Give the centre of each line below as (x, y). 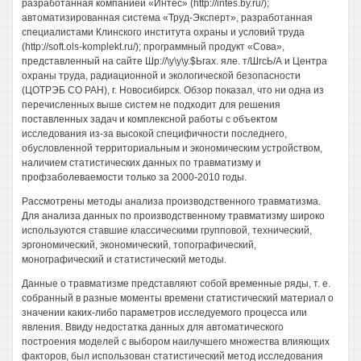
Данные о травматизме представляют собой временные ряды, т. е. (176, 284)
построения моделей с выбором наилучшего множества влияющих (176, 342)
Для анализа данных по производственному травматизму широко (173, 216)
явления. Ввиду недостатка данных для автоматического (153, 327)
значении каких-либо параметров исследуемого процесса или (164, 313)
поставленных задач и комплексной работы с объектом (149, 119)
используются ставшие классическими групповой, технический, (167, 230)
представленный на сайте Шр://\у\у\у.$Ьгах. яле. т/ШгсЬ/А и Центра (174, 61)
